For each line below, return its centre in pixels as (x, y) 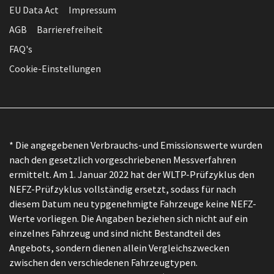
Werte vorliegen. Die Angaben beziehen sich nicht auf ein (128, 218)
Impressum (92, 9)
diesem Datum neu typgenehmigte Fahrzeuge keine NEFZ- (133, 203)
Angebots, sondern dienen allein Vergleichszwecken (119, 247)
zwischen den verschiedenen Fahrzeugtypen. (103, 262)
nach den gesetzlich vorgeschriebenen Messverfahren (123, 159)
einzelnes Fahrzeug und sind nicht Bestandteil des (115, 233)
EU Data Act (34, 9)
